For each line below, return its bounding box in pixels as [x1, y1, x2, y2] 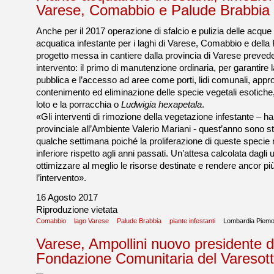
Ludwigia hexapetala [121, 100, 202, 109]
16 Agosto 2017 [36, 193, 98, 202]
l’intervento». [36, 173, 86, 183]
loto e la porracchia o [36, 100, 121, 109]
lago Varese [74, 217, 109, 224]
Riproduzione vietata [36, 205, 117, 215]
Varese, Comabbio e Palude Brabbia [36, 2, 270, 18]
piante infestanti [169, 217, 215, 224]
